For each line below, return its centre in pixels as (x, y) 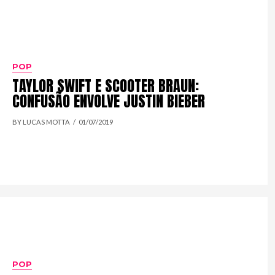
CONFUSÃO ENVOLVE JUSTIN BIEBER (109, 102)
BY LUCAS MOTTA (41, 122)
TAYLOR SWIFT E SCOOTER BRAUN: (106, 86)
